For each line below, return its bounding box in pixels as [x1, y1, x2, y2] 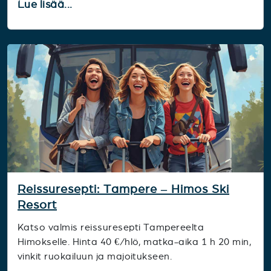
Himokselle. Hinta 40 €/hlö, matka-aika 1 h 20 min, [18, 236, 251, 247]
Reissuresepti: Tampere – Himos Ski [18, 182, 229, 195]
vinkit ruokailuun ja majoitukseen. [18, 250, 172, 261]
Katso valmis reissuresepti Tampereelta [18, 221, 204, 232]
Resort [18, 198, 57, 211]
